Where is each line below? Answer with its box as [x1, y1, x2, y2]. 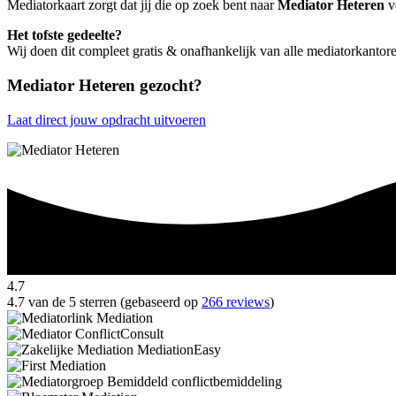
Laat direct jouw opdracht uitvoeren [7, 111, 206, 127]
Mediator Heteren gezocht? [7, 75, 202, 95]
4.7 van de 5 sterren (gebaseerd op [7, 294, 202, 310]
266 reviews [202, 294, 270, 310]
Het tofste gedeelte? [7, 27, 122, 43]
